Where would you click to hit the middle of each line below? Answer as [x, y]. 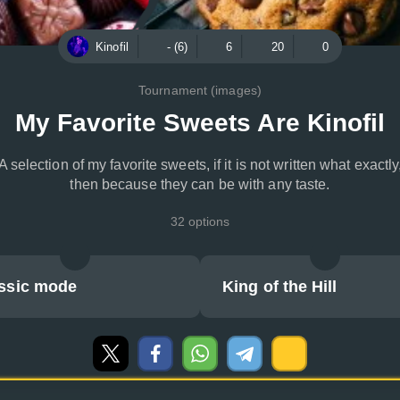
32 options [200, 221]
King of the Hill [280, 287]
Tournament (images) [200, 90]
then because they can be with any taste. [200, 184]
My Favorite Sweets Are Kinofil [200, 123]
